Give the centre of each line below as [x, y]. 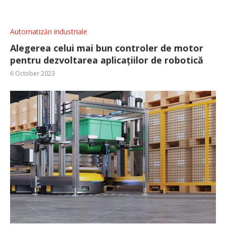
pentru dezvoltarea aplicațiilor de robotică [107, 60]
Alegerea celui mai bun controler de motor [107, 48]
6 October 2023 [33, 73]
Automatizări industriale [49, 31]
